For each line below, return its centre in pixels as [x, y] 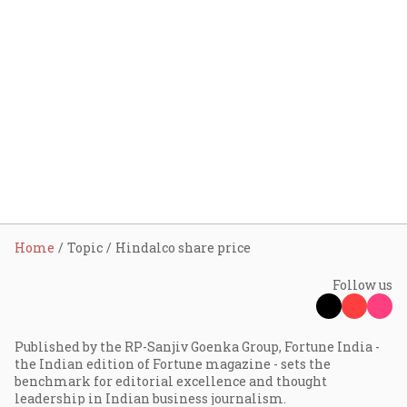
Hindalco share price [183, 248]
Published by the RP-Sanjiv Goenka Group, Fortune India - [197, 347]
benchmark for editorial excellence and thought [171, 381]
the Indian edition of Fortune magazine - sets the [173, 364]
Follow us [362, 285]
